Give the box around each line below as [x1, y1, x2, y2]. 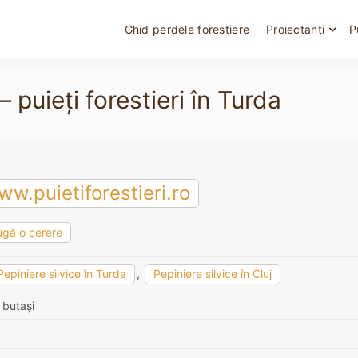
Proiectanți [266, 22, 325, 36]
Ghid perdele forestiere [124, 22, 250, 36]
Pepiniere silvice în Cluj [153, 267, 272, 280]
